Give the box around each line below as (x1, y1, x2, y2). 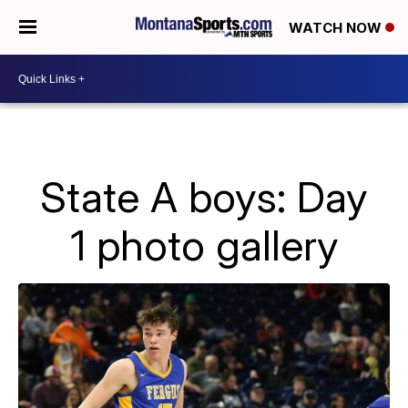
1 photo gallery (69, 219, 339, 270)
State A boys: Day (40, 171, 368, 222)
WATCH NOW (289, 19, 385, 37)
